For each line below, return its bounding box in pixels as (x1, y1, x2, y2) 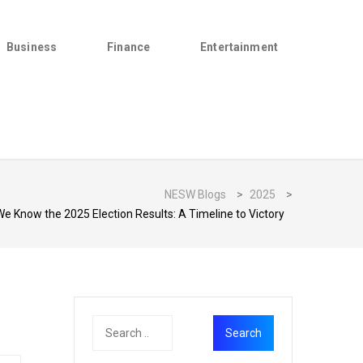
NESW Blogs (164, 188, 226, 201)
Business (6, 41, 58, 53)
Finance (107, 41, 151, 53)
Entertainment (200, 41, 278, 53)
